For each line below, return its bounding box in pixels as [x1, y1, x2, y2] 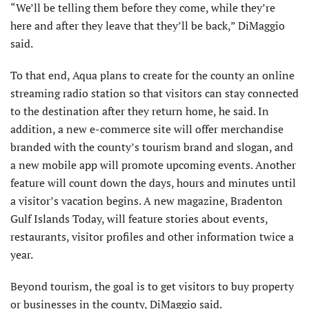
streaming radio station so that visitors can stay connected [10, 86, 299, 101]
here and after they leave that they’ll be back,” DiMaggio [10, 18, 285, 34]
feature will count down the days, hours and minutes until [10, 175, 296, 191]
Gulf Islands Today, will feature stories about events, [10, 211, 268, 227]
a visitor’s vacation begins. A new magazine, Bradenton [10, 193, 283, 209]
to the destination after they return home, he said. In [10, 103, 269, 119]
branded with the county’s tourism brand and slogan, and [10, 139, 293, 155]
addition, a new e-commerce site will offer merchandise [10, 121, 283, 137]
